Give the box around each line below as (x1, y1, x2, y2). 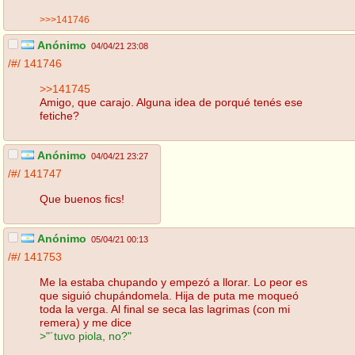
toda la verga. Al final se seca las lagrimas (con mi (40, 302, 290, 315)
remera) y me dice (40, 315, 132, 329)
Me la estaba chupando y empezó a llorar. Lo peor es (40, 275, 307, 288)
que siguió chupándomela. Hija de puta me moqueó (40, 288, 299, 302)
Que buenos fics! (40, 192, 124, 205)
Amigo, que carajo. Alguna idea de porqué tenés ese (40, 95, 303, 109)
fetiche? (40, 109, 79, 122)
